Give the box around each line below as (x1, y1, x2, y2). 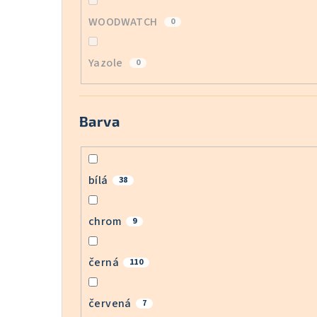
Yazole (88, 55, 125, 71)
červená (88, 295, 132, 311)
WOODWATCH (88, 14, 160, 30)
